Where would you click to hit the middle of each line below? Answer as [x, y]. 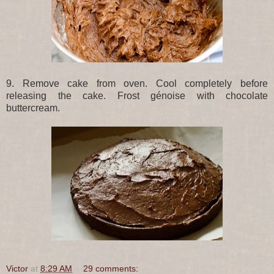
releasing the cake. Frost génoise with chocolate [137, 95]
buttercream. [33, 108]
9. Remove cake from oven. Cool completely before [137, 83]
